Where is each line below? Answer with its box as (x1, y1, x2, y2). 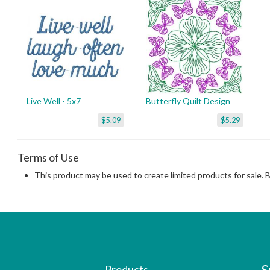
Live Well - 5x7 (27, 96, 81, 106)
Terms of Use (17, 151, 79, 164)
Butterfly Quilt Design (146, 96, 230, 106)
